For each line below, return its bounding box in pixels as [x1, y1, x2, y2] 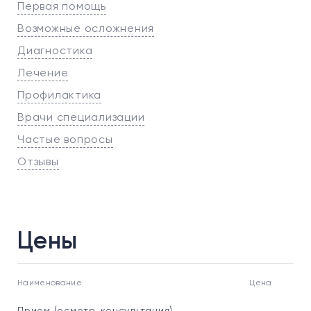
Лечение [17, 68, 69, 79]
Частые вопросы [17, 135, 113, 146]
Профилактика [17, 90, 101, 101]
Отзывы [17, 157, 59, 168]
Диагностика [17, 46, 93, 57]
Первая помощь [17, 1, 106, 12]
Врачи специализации [17, 112, 145, 124]
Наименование [17, 279, 83, 287]
